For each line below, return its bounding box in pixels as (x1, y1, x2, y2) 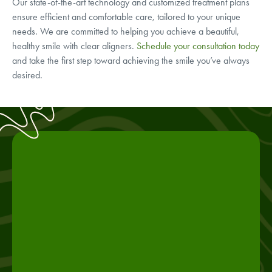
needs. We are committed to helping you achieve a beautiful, (12, 25, 239, 37)
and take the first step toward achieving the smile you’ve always (12, 55, 250, 66)
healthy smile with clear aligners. (12, 40, 137, 52)
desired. (12, 69, 42, 81)
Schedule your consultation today (137, 40, 259, 52)
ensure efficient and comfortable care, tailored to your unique (12, 11, 240, 22)
